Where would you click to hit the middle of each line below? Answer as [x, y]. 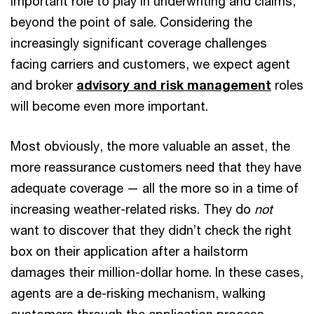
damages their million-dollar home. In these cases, [157, 272]
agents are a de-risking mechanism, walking [138, 293]
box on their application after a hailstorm [129, 251]
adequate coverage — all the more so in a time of [155, 188]
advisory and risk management [174, 85]
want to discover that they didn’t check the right [151, 230]
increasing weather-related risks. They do [132, 209]
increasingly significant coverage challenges [139, 43]
